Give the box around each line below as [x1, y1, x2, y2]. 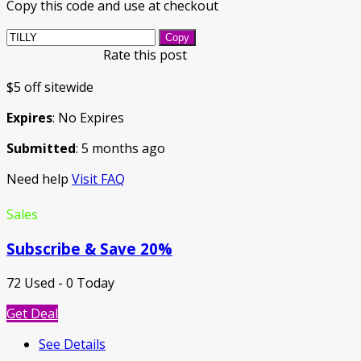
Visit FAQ [72, 170, 125, 189]
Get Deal [6, 304, 58, 322]
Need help [6, 170, 72, 189]
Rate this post [103, 46, 187, 64]
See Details [39, 334, 106, 353]
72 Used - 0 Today [6, 273, 114, 292]
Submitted [6, 139, 76, 158]
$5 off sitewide [6, 78, 93, 97]
